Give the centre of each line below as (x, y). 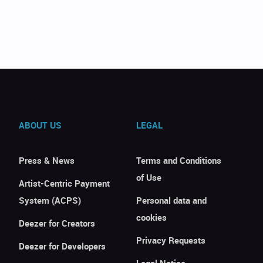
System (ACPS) (50, 200)
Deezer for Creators (57, 223)
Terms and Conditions (178, 160)
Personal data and (171, 200)
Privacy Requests (171, 240)
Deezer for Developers (63, 246)
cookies (151, 217)
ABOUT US (41, 125)
